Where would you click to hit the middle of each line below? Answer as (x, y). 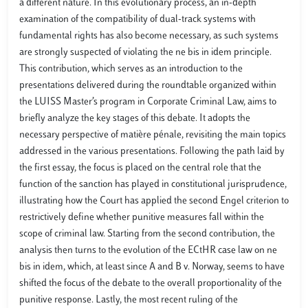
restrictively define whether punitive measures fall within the (142, 217)
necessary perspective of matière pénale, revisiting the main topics (153, 135)
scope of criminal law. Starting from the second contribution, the (147, 234)
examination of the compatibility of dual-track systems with (137, 19)
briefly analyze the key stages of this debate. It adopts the (135, 118)
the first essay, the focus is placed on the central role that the (140, 168)
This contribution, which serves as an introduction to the (131, 69)
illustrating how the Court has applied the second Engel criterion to (154, 201)
